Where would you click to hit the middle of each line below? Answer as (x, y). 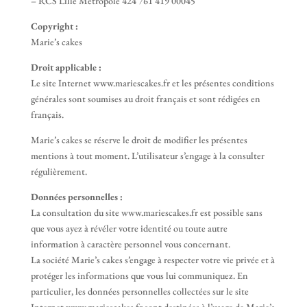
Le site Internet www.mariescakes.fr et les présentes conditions (152, 83)
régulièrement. (59, 171)
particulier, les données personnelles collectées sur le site (139, 291)
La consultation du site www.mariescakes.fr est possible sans (146, 212)
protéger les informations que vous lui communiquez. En (139, 275)
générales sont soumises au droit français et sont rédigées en (145, 99)
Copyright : (54, 26)
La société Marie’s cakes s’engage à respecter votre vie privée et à (152, 260)
